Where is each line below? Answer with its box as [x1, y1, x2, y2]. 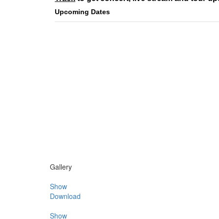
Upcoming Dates [55, 8, 110, 16]
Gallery [50, 162, 72, 172]
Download [50, 191, 81, 201]
